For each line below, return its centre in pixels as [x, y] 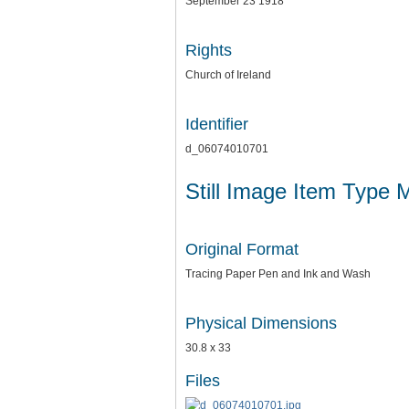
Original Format [242, 249]
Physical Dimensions [261, 323]
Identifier [217, 124]
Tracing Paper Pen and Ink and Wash [278, 273]
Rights [209, 50]
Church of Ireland [228, 75]
